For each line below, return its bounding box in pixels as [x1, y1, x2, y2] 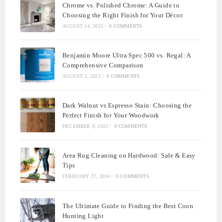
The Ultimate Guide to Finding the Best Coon [62, 202, 194, 210]
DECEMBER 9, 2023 [62, 123, 109, 129]
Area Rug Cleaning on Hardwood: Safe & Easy [62, 152, 196, 160]
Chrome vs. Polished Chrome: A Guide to [62, 1, 180, 9]
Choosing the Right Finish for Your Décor [62, 11, 182, 19]
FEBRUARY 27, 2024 [62, 173, 110, 179]
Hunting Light [62, 212, 104, 220]
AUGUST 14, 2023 [62, 23, 103, 29]
